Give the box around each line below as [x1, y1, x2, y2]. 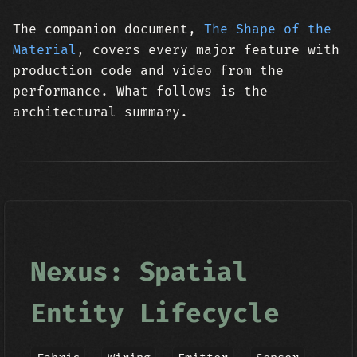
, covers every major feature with [76, 42, 339, 58]
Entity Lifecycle [30, 298, 280, 330]
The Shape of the [204, 22, 331, 37]
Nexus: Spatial [30, 257, 249, 288]
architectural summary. [13, 104, 188, 120]
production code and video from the [13, 63, 284, 79]
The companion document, [13, 22, 204, 37]
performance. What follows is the [13, 84, 268, 100]
